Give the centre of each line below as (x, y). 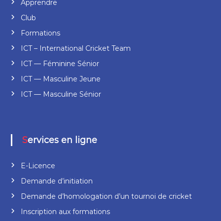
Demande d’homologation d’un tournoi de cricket (106, 196)
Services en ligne (62, 140)
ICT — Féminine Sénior (60, 63)
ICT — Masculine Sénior (61, 94)
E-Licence (38, 166)
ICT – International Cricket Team (75, 48)
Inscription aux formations (65, 211)
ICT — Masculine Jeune (60, 79)
